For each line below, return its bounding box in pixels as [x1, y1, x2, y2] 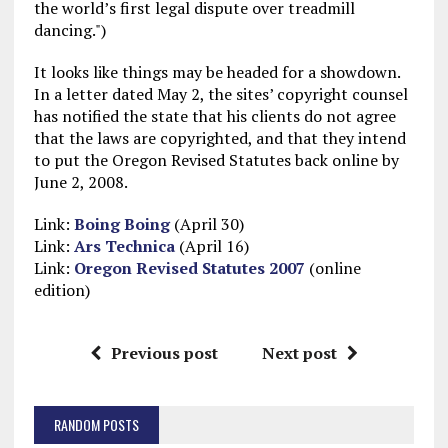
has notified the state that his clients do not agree [33, 105, 396, 127]
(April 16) [174, 235, 249, 257]
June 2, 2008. [33, 171, 128, 193]
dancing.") [33, 19, 106, 41]
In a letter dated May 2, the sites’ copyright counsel [33, 83, 408, 105]
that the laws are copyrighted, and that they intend [33, 127, 406, 149]
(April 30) [169, 213, 244, 235]
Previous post [110, 342, 218, 364]
